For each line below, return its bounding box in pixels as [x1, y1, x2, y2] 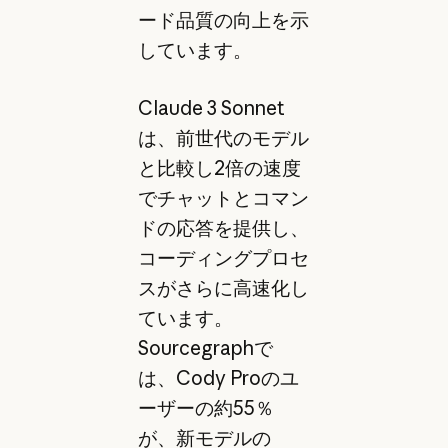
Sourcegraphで [137, 336, 273, 361]
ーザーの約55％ [137, 396, 274, 421]
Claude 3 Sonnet [137, 96, 285, 121]
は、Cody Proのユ [137, 366, 299, 391]
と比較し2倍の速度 [137, 156, 301, 181]
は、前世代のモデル [137, 126, 309, 151]
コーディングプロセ [137, 246, 309, 271]
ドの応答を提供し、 [137, 216, 309, 241]
